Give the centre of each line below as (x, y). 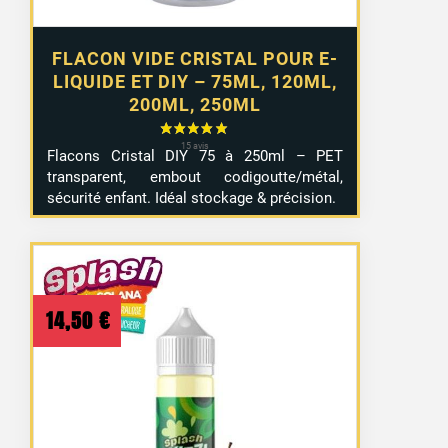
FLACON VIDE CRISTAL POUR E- (195, 59)
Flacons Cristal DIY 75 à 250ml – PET (195, 155)
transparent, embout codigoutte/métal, (195, 176)
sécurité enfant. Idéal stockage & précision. (192, 197)
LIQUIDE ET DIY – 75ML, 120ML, (195, 82)
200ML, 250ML (195, 105)
